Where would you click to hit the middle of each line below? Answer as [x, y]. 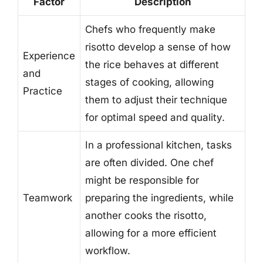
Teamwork [48, 198]
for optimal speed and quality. [155, 117]
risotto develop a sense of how [158, 47]
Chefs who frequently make [150, 29]
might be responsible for [142, 180]
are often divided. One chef [149, 163]
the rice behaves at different [152, 65]
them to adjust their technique [156, 100]
